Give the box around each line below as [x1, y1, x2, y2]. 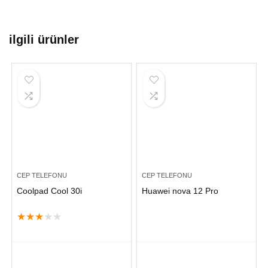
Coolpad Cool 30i [17, 186, 83, 196]
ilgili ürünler [9, 33, 79, 47]
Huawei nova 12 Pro [142, 186, 219, 196]
